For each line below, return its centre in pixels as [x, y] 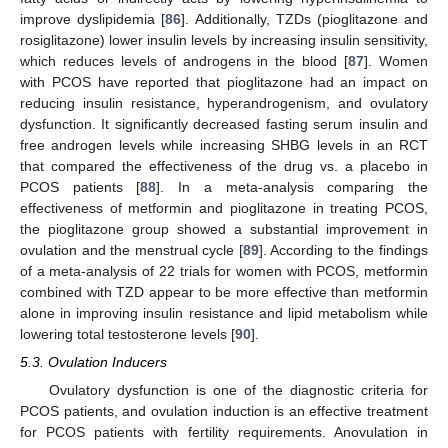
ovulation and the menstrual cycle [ [131, 249]
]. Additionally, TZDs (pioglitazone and [305, 18]
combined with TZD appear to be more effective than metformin [224, 291]
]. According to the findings [343, 249]
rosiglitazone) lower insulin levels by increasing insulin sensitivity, [224, 39]
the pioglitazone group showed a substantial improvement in [224, 228]
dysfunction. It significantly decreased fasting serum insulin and [224, 123]
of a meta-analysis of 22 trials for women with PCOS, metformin [224, 270]
